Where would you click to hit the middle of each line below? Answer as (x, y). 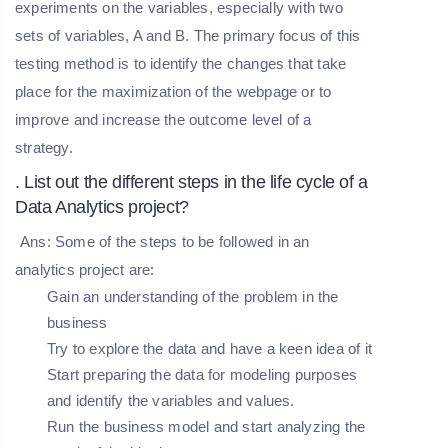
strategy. (44, 147)
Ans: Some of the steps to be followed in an (165, 241)
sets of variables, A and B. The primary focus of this (188, 35)
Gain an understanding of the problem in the (193, 296)
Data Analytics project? (102, 206)
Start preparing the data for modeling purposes (202, 374)
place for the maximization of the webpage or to (173, 91)
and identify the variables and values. (171, 400)
